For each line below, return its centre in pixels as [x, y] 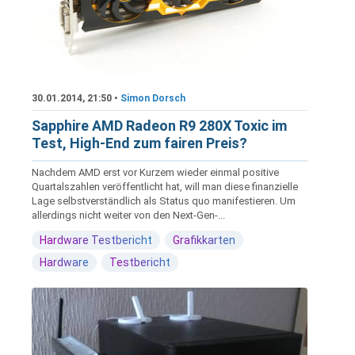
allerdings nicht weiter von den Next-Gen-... [128, 216]
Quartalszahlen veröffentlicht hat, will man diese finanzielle [165, 187]
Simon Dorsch [153, 99]
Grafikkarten [204, 240]
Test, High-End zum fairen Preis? [139, 143]
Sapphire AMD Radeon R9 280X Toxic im [159, 126]
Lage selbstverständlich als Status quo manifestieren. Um [164, 201]
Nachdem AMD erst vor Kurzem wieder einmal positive [155, 173]
